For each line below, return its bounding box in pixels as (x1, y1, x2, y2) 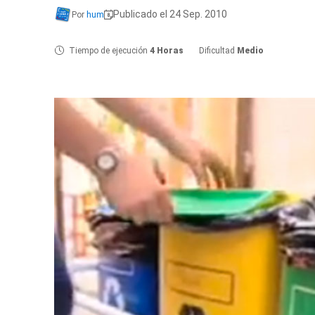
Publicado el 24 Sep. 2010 (113, 8, 227, 20)
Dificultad (199, 45, 237, 56)
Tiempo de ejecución (69, 45, 150, 56)
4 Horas (150, 45, 184, 56)
